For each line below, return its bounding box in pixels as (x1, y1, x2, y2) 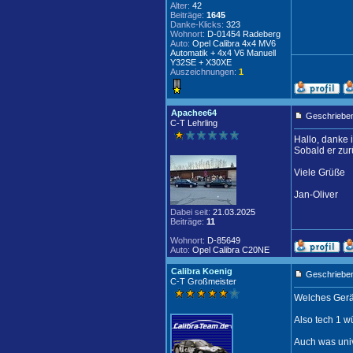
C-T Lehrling (170, 118, 217, 128)
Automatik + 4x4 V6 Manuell (170, 48, 276, 58)
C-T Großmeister (170, 277, 236, 286)
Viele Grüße (294, 167, 345, 178)
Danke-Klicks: (170, 20, 224, 29)
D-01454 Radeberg (205, 29, 281, 39)
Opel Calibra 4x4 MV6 (190, 39, 276, 48)
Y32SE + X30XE (170, 58, 232, 67)
